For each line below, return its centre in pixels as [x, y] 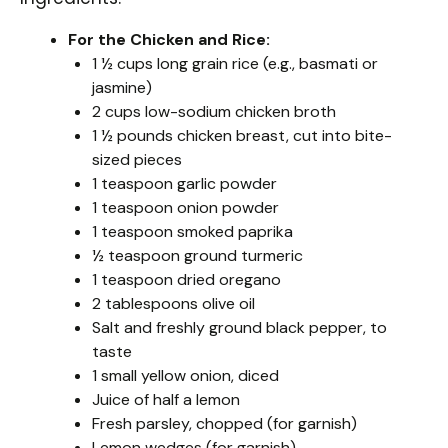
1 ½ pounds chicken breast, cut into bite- [242, 136]
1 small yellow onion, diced [185, 376]
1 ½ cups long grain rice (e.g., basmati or [235, 64]
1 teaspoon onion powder [185, 208]
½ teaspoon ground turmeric [197, 256]
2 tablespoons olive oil [173, 304]
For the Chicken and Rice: [169, 40]
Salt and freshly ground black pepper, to [239, 328]
